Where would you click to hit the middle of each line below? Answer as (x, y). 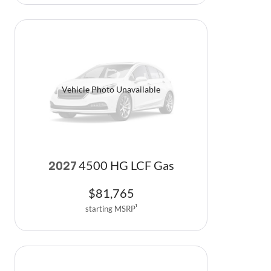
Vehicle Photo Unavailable (111, 90)
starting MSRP (110, 208)
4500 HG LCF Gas (126, 165)
